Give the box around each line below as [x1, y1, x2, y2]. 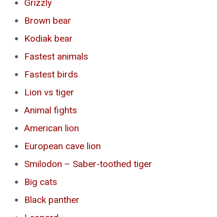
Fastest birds [24, 69, 78, 80]
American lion [24, 123, 79, 134]
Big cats [24, 176, 57, 188]
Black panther [24, 194, 79, 206]
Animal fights [24, 105, 77, 116]
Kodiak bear [24, 33, 73, 45]
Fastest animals [24, 51, 88, 62]
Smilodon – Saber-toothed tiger [24, 158, 152, 170]
